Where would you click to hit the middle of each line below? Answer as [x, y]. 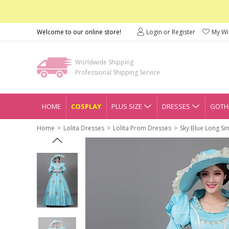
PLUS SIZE [127, 106]
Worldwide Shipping [104, 62]
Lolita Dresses [84, 128]
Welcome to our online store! [79, 32]
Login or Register [171, 32]
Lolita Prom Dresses [142, 128]
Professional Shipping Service [118, 72]
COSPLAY [86, 106]
